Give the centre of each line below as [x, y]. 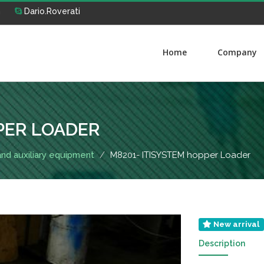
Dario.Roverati [51, 11]
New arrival [236, 224]
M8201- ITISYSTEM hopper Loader [180, 155]
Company [237, 52]
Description [222, 243]
